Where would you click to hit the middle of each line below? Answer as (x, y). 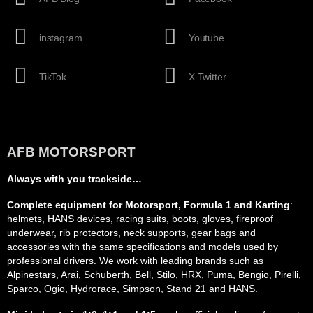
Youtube (206, 38)
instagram (60, 38)
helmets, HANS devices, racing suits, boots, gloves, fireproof (140, 219)
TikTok (53, 77)
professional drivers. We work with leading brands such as (135, 261)
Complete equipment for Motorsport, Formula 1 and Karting (148, 205)
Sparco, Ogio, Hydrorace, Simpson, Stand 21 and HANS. (132, 289)
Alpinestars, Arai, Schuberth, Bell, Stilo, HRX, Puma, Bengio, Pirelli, (154, 275)
